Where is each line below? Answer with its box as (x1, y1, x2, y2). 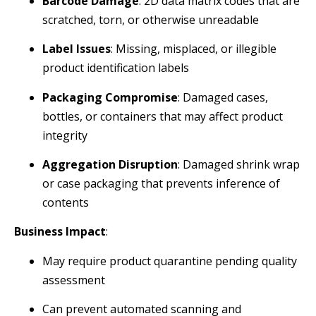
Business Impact (14, 224, 106, 240)
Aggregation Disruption (42, 157, 178, 173)
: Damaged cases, (178, 89, 268, 105)
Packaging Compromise (42, 89, 178, 105)
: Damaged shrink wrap (178, 157, 300, 173)
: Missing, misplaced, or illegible (111, 41, 276, 57)
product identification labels (42, 60, 189, 76)
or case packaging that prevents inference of (42, 176, 280, 192)
